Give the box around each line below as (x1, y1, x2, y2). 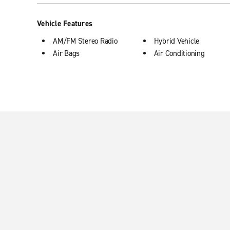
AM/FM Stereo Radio (53, 36, 118, 46)
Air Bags (53, 48, 80, 59)
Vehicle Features (37, 18, 92, 29)
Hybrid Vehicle (154, 36, 199, 46)
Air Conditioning (154, 48, 205, 59)
